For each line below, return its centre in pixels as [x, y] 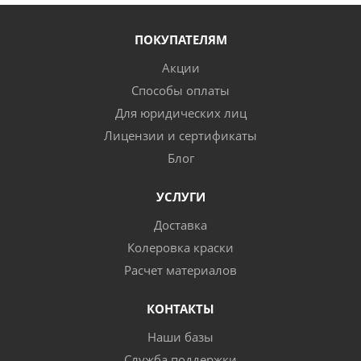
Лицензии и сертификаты [180, 135]
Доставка [180, 225]
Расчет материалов [180, 270]
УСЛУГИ [180, 197]
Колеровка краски [180, 247]
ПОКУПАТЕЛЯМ [180, 39]
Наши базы [180, 337]
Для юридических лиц [180, 113]
